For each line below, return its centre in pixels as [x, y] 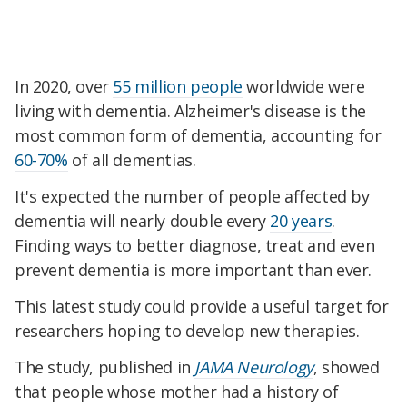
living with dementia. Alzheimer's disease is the [190, 111]
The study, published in [105, 367]
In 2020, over [64, 87]
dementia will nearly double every [143, 221]
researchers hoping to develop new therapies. [187, 330]
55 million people [178, 87]
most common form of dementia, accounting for [198, 136]
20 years [301, 221]
